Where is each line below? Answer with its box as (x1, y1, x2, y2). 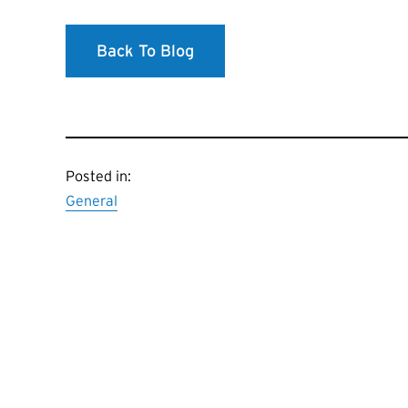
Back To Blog (97, 41, 194, 60)
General (66, 191, 117, 209)
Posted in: (66, 167, 131, 184)
